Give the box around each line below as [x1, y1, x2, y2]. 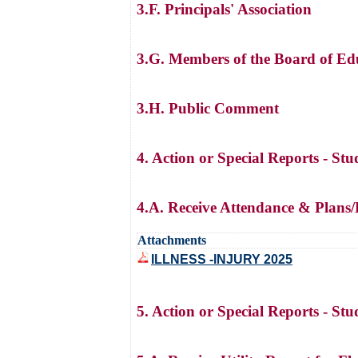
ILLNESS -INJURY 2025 [151, 253, 292, 266]
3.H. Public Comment [137, 100, 279, 117]
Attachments [137, 233, 206, 247]
